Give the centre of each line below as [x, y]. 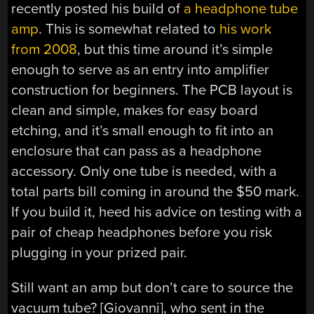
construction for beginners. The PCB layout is [152, 90]
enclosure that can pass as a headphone [137, 151]
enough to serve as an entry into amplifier [141, 70]
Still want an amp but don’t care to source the [152, 287]
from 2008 [45, 50]
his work [246, 29]
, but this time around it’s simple [175, 50]
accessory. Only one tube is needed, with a [144, 172]
